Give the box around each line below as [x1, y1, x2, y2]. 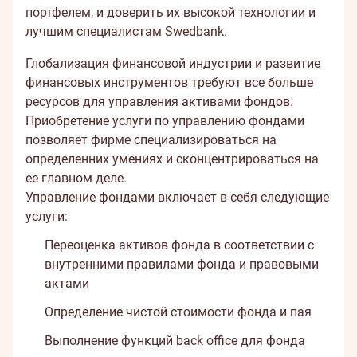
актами [45, 276, 89, 291]
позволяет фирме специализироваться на [25, 132, 277, 147]
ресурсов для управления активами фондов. [25, 94, 293, 109]
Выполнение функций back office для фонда [45, 333, 305, 348]
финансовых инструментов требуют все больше [25, 75, 313, 90]
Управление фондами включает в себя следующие [25, 190, 329, 205]
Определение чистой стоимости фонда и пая [45, 304, 312, 320]
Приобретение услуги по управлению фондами [25, 113, 304, 128]
